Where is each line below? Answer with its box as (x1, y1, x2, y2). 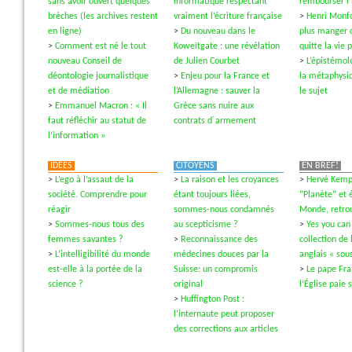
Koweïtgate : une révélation (174, 42, 280, 51)
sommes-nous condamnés (174, 205, 274, 214)
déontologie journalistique (48, 71, 148, 81)
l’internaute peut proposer (174, 310, 274, 319)
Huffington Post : (181, 295, 244, 304)
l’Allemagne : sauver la (174, 86, 260, 96)
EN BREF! (302, 161, 339, 170)
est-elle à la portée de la (48, 265, 142, 274)
